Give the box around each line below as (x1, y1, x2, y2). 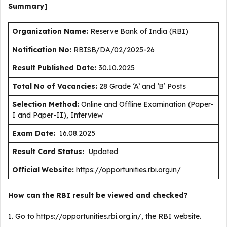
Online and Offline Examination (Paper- (79, 100, 214, 109)
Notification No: (12, 45, 71, 54)
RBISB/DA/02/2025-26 (71, 45, 157, 54)
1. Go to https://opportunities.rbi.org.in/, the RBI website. (8, 212, 203, 221)
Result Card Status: (12, 147, 84, 156)
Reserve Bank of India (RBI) (88, 27, 188, 36)
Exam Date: (12, 129, 55, 138)
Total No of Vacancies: (12, 82, 97, 91)
